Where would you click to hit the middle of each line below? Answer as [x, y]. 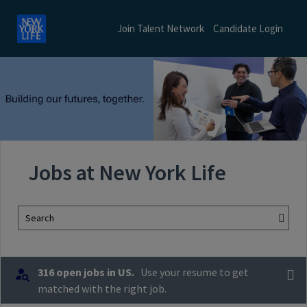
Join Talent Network [161, 28]
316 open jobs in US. [86, 272]
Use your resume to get [195, 272]
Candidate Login [248, 28]
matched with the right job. [102, 288]
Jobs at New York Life [127, 173]
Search [40, 218]
